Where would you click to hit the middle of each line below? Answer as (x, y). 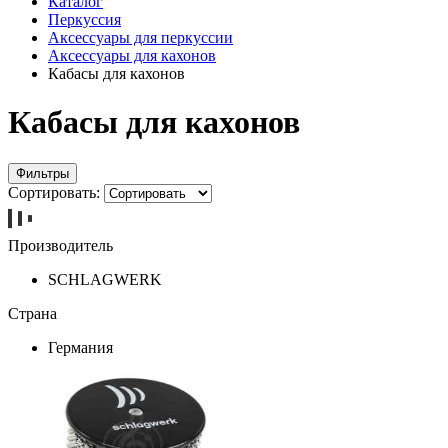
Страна (32, 313)
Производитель (60, 245)
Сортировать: (54, 192)
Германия (80, 347)
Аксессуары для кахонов (132, 55)
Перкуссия (84, 19)
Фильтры (42, 173)
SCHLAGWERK (105, 279)
